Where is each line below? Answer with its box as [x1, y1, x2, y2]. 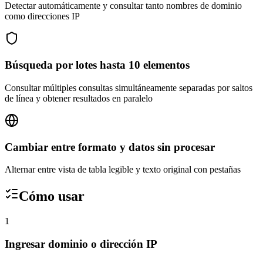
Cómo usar [19, 188, 85, 204]
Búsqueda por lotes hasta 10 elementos [5, 59, 190, 72]
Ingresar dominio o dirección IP [5, 237, 157, 250]
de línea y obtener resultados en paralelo [5, 93, 153, 103]
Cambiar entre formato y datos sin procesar [5, 140, 215, 153]
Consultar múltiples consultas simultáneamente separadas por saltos [5, 82, 252, 93]
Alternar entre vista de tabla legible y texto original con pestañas [5, 164, 241, 175]
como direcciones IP [5, 11, 80, 22]
